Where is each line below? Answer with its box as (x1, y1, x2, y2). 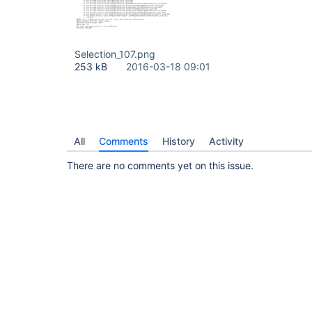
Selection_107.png (75, 48, 155, 60)
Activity (209, 135, 244, 147)
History (162, 135, 195, 147)
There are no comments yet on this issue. (67, 159, 253, 171)
